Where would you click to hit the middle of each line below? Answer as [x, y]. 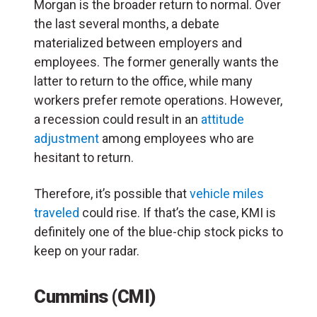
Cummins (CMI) [95, 296]
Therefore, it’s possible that [112, 193]
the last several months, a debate [127, 23]
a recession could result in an [117, 119]
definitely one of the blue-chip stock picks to [158, 231]
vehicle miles [227, 193]
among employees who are [177, 138]
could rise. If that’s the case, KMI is [178, 212]
